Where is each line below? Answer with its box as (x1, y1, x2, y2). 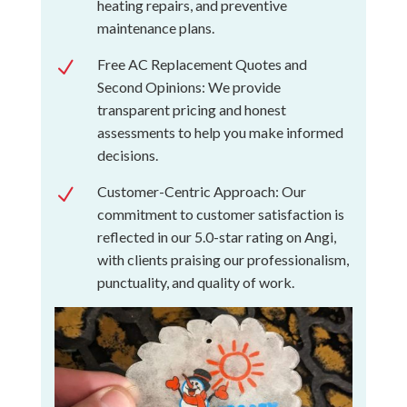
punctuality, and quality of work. (96, 273, 294, 291)
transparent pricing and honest (96, 100, 286, 118)
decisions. (96, 145, 158, 164)
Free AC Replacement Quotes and (96, 55, 307, 73)
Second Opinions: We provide (96, 77, 281, 95)
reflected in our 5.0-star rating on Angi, (96, 227, 336, 245)
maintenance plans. (96, 18, 214, 36)
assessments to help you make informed (96, 123, 343, 141)
